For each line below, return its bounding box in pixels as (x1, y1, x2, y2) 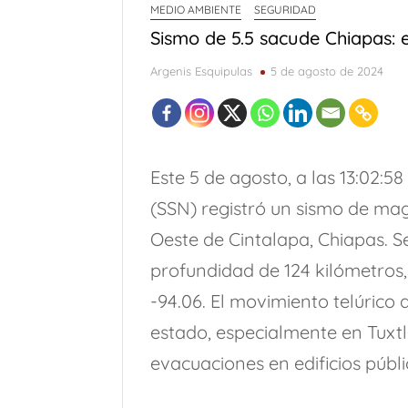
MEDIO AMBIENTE (150, 2, 242, 16)
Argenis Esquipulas (150, 63, 253, 78)
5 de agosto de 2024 (270, 63, 384, 78)
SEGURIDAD (254, 2, 317, 16)
